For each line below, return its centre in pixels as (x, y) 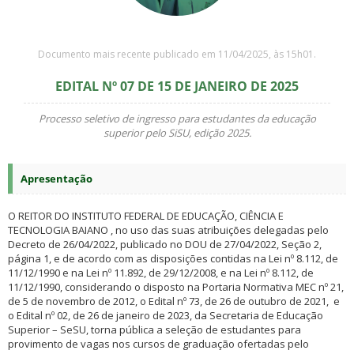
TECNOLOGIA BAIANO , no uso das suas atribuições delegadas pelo (168, 230)
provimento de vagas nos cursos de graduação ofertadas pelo (158, 344)
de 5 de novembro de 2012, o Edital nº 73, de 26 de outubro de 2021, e (174, 301)
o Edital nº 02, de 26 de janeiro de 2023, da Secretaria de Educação (166, 315)
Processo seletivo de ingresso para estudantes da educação (177, 119)
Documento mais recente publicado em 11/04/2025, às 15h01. (177, 54)
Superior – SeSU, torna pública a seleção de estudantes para (154, 330)
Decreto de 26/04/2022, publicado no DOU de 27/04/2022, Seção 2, (165, 244)
